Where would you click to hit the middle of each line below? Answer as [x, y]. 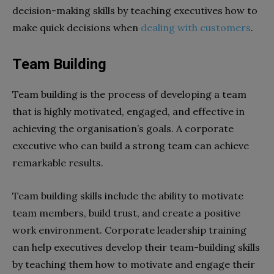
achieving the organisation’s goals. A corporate [123, 128]
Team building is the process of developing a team [129, 94]
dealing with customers [196, 27]
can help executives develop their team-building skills [136, 247]
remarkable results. [59, 162]
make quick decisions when [76, 27]
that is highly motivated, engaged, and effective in [128, 111]
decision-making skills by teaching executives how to [135, 10]
